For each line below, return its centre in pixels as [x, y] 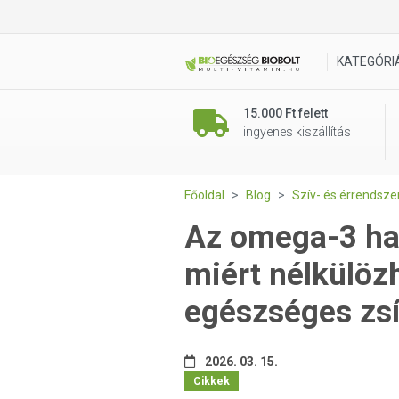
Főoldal [204, 195]
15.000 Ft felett [285, 113]
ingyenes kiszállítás [297, 132]
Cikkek [212, 381]
